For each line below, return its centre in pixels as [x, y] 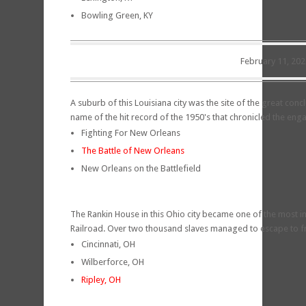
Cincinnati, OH [108, 244]
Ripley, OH [101, 279]
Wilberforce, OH [113, 262]
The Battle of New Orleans [133, 150]
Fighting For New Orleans [131, 133]
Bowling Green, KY [117, 15]
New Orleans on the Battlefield [141, 168]
